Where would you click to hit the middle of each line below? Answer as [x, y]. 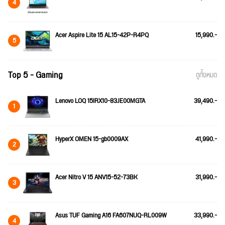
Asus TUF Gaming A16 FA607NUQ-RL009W [111, 215]
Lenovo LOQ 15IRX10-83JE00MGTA [100, 101]
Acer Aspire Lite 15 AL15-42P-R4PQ [102, 35]
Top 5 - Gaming [35, 75]
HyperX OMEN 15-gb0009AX [92, 139]
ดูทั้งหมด [206, 75]
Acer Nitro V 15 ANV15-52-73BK [96, 177]
